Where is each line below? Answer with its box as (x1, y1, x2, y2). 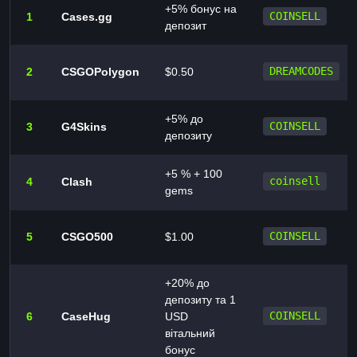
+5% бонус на (165, 2, 237, 15)
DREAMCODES (269, 65, 333, 78)
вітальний (165, 326, 215, 339)
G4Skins (61, 120, 107, 133)
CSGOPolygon (61, 65, 139, 78)
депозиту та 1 (165, 292, 236, 306)
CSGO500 (61, 229, 113, 243)
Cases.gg (61, 10, 112, 23)
